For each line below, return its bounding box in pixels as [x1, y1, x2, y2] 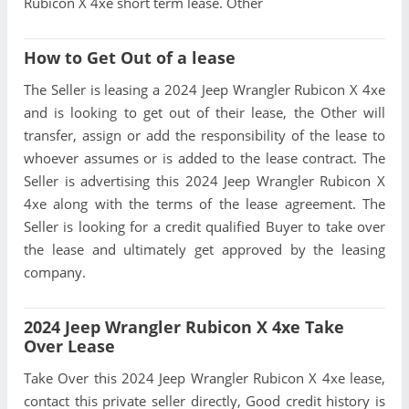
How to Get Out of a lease [24, 46, 236, 68]
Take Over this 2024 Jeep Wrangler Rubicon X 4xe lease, [24, 368, 385, 387]
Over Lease [24, 334, 115, 357]
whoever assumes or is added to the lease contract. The [24, 148, 385, 167]
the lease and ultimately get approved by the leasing [24, 239, 385, 258]
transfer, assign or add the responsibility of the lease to [24, 125, 385, 144]
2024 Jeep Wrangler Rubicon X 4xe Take [24, 315, 344, 338]
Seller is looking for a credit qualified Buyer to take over [24, 216, 385, 236]
